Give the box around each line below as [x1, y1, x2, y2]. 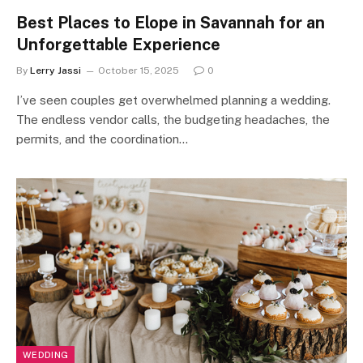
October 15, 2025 [98, 64, 179, 76]
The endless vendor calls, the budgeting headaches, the [16, 112, 330, 126]
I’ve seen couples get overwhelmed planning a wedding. [16, 92, 331, 107]
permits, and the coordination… [16, 131, 188, 146]
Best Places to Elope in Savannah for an [16, 12, 325, 32]
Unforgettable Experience [16, 34, 220, 54]
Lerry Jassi [30, 64, 81, 76]
